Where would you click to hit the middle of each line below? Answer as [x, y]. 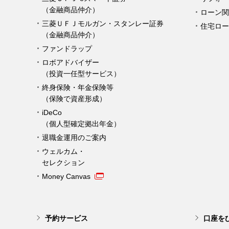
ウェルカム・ [63, 151]
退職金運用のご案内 [74, 138]
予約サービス [66, 218]
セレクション [63, 163]
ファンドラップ [67, 49]
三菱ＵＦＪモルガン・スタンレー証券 [103, 24]
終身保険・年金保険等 [78, 87]
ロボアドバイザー [71, 62]
